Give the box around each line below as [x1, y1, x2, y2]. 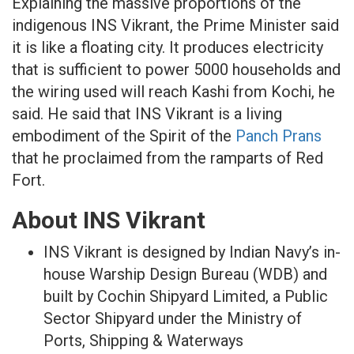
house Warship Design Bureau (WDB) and [43, 265, 327, 284]
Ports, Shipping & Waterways [43, 331, 243, 350]
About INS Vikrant [12, 206, 205, 234]
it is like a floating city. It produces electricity [12, 38, 323, 57]
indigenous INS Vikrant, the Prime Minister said [12, 16, 339, 35]
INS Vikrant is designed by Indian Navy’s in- [43, 243, 341, 262]
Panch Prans [235, 126, 322, 145]
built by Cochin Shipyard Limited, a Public [43, 287, 328, 306]
